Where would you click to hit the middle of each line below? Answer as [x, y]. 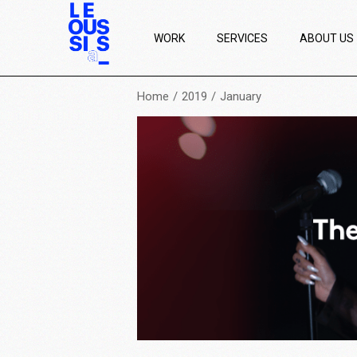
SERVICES [243, 38]
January [241, 96]
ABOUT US [327, 38]
